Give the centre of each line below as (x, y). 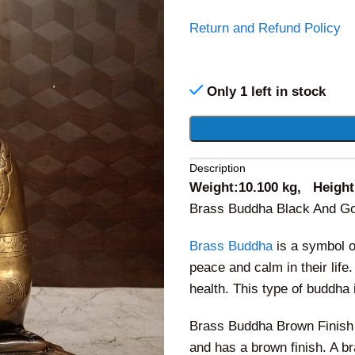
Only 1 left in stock (266, 92)
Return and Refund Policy (265, 29)
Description (218, 168)
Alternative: (223, 127)
